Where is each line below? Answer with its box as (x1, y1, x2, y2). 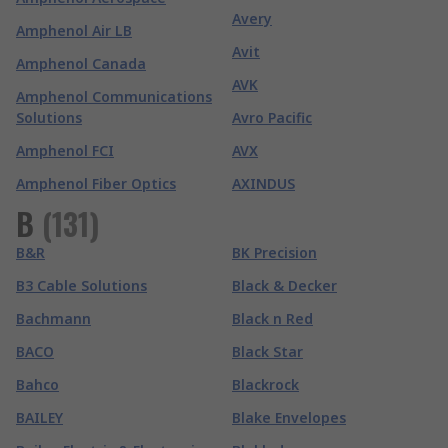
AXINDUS (232, 174, 295, 193)
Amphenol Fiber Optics (16, 174, 176, 193)
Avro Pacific (232, 108, 312, 127)
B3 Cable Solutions (16, 276, 147, 295)
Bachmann (16, 309, 91, 328)
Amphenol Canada (16, 54, 146, 73)
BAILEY (16, 408, 63, 427)
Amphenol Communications (16, 87, 212, 106)
